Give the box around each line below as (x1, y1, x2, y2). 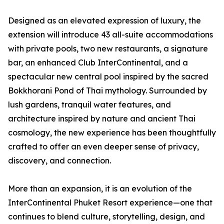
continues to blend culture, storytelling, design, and (8, 211, 205, 222)
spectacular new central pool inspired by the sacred (8, 71, 208, 82)
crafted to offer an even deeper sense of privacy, (8, 141, 199, 152)
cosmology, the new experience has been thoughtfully (8, 127, 216, 138)
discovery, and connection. (8, 155, 111, 166)
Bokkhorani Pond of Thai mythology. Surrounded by (8, 85, 207, 96)
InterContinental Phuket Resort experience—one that (8, 197, 212, 208)
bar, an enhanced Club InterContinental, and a (8, 57, 188, 68)
